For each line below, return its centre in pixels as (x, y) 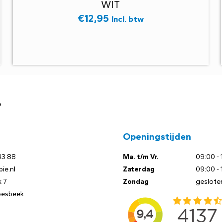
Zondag (136, 181)
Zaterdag (139, 169)
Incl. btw (127, 19)
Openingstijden (157, 136)
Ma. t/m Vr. (141, 157)
